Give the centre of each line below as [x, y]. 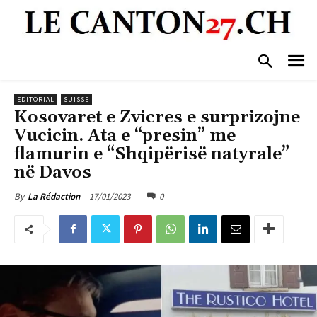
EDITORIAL [36, 99]
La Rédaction [54, 196]
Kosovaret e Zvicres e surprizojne [157, 117]
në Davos [53, 172]
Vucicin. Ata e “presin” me [125, 136]
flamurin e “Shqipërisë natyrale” [152, 154]
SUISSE [76, 99]
